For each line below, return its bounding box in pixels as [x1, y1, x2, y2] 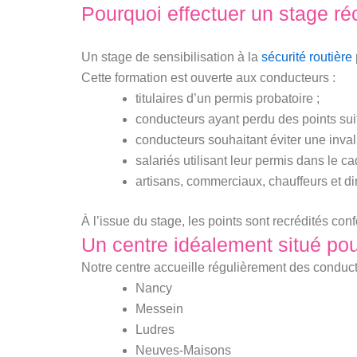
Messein [135, 301, 183, 316]
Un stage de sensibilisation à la [81, 49, 261, 64]
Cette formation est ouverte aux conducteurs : [81, 70, 335, 84]
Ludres [135, 322, 175, 336]
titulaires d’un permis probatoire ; [135, 91, 320, 105]
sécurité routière [261, 49, 352, 64]
